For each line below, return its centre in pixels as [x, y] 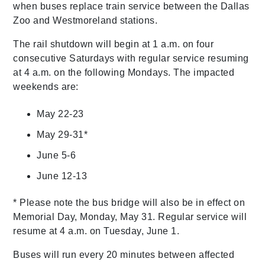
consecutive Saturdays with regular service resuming [131, 58]
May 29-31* [62, 134]
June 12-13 [62, 176]
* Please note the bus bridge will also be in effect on [129, 202]
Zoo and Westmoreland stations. [85, 20]
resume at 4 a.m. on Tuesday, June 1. [96, 231]
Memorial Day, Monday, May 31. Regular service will [130, 216]
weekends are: [46, 86]
